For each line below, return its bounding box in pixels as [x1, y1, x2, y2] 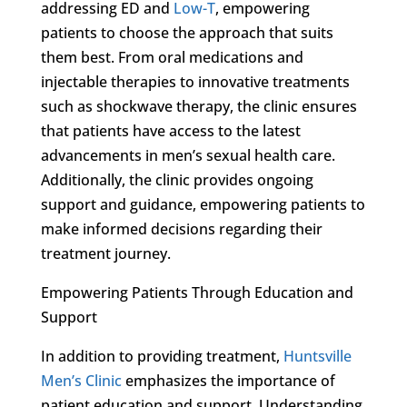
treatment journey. [40, 243, 171, 263]
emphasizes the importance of [121, 370, 335, 391]
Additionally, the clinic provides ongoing [40, 169, 313, 190]
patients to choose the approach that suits [40, 22, 333, 43]
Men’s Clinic [40, 370, 122, 391]
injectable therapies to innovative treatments [40, 71, 350, 92]
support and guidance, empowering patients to [40, 194, 365, 214]
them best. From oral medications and [40, 46, 303, 67]
